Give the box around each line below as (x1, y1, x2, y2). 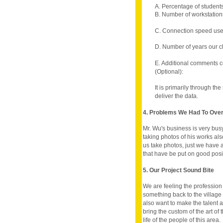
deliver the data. (154, 93, 198, 100)
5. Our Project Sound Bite (143, 166, 214, 174)
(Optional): (154, 68, 183, 75)
